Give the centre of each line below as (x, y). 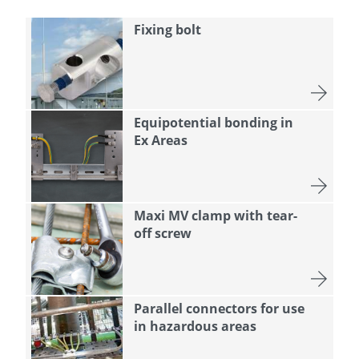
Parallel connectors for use (219, 308)
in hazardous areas (195, 326)
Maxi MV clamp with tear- (215, 215)
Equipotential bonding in (213, 122)
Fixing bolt (167, 29)
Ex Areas (160, 140)
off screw (162, 233)
